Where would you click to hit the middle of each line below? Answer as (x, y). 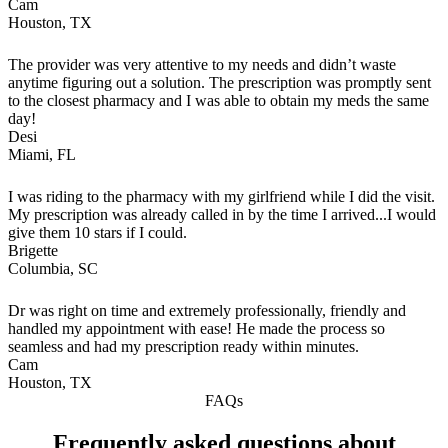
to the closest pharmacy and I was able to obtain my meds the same (218, 101)
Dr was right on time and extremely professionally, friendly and (207, 311)
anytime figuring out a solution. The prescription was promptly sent (219, 83)
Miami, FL (42, 155)
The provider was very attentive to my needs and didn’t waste (202, 65)
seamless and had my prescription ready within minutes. (183, 347)
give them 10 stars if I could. (97, 233)
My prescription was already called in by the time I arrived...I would (222, 215)
